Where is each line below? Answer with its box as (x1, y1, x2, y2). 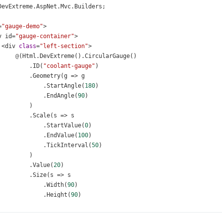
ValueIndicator (33, 211, 81, 218)
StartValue (47, 122, 81, 129)
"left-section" (40, 43, 88, 50)
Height (47, 191, 67, 198)
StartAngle (47, 82, 81, 89)
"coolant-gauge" (43, 62, 95, 69)
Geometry (33, 72, 60, 79)
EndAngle (47, 92, 74, 99)
